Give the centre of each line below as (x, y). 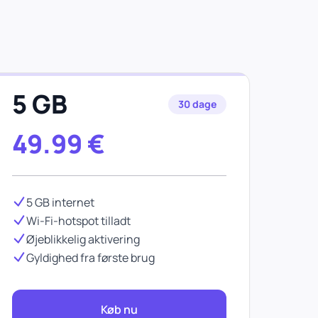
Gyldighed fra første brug (91, 258)
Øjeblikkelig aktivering (83, 239)
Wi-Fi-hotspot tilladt (78, 221)
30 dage (197, 104)
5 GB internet (60, 202)
